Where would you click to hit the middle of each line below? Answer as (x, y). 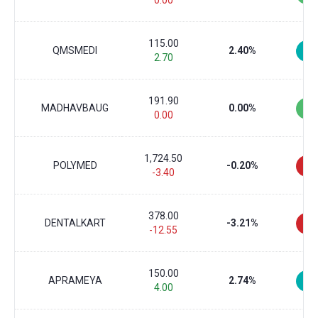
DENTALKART (75, 223)
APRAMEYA (75, 280)
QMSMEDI (75, 50)
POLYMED (75, 165)
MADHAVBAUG (75, 108)
